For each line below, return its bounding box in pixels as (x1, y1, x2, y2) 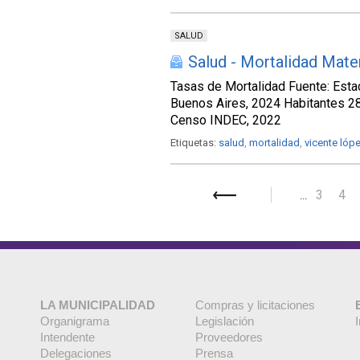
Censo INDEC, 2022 (170, 112, 281, 128)
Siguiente (216, 191, 258, 202)
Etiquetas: (170, 137, 219, 149)
